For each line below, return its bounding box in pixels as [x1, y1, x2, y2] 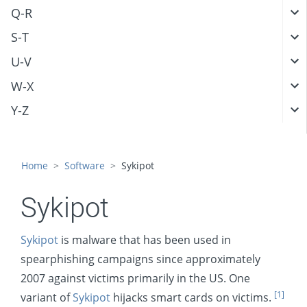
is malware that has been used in [58, 232, 231, 247]
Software [64, 158, 105, 172]
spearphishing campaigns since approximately [21, 251, 260, 267]
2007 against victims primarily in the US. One [21, 270, 250, 286]
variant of [21, 289, 73, 305]
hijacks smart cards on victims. [110, 289, 274, 305]
